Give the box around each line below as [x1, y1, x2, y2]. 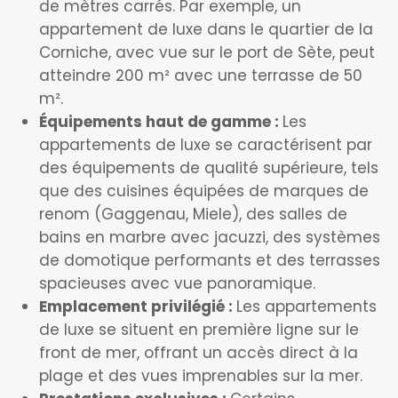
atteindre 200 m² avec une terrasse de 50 [39, 65, 362, 86]
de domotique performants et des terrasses [39, 250, 380, 271]
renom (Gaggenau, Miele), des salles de [39, 203, 347, 225]
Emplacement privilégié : [39, 296, 236, 317]
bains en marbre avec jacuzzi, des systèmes [39, 227, 380, 248]
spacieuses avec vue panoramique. [39, 273, 315, 294]
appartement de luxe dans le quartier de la [39, 19, 373, 40]
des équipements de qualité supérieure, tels [39, 157, 378, 179]
